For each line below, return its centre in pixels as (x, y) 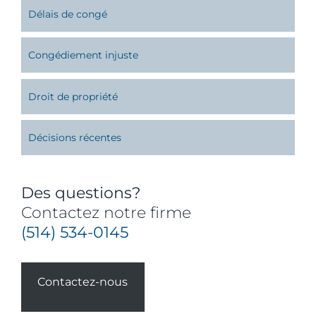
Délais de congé (68, 14)
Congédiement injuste (83, 55)
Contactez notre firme (106, 213)
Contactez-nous (83, 281)
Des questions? (81, 193)
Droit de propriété (73, 96)
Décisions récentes (75, 138)
